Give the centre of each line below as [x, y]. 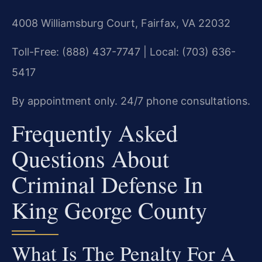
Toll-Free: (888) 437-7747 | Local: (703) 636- [124, 51]
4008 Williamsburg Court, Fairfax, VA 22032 [121, 23]
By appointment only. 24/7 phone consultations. [131, 101]
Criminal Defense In [107, 184]
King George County [109, 209]
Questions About [90, 158]
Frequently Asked [95, 132]
